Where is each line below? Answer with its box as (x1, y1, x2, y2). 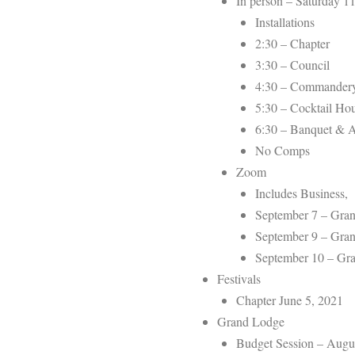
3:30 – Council (255, 55, 330, 73)
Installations (255, 13, 315, 30)
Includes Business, (255, 184, 352, 201)
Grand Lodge (217, 312, 284, 330)
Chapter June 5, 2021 (236, 291, 343, 308)
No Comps (255, 141, 310, 158)
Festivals (217, 269, 261, 287)
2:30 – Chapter (255, 34, 330, 52)
